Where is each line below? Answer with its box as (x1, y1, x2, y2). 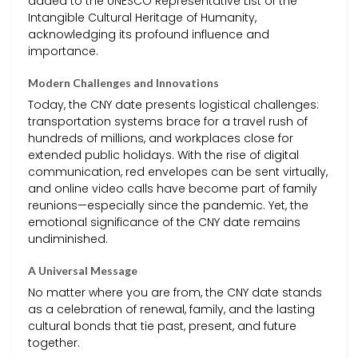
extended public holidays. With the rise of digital (28, 147, 299, 164)
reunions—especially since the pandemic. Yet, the (28, 197, 308, 214)
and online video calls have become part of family (28, 181, 317, 197)
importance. (28, 43, 98, 60)
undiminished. (28, 231, 108, 248)
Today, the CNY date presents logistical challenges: (28, 97, 319, 113)
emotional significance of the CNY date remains (28, 214, 300, 231)
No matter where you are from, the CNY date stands (28, 284, 322, 301)
